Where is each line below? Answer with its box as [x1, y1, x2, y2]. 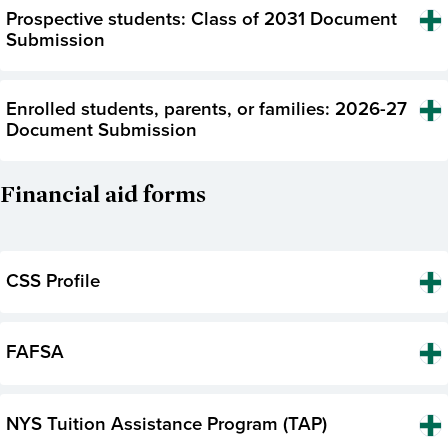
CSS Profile [6, 269, 100, 293]
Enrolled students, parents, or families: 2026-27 [6, 98, 407, 122]
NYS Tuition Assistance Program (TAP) [6, 412, 327, 436]
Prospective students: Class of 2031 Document [6, 8, 397, 32]
